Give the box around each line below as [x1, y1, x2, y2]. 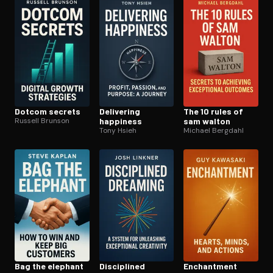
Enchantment [183, 261, 238, 272]
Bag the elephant [15, 261, 83, 272]
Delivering [99, 106, 140, 117]
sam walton [183, 116, 231, 127]
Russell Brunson [15, 116, 69, 126]
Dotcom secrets [15, 106, 80, 117]
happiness [99, 116, 142, 127]
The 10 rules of [183, 106, 244, 117]
